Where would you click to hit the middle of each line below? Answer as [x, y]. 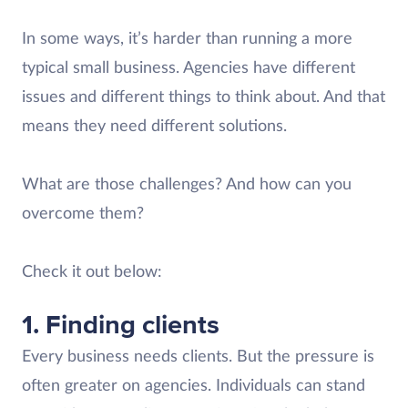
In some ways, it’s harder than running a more [187, 39]
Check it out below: [92, 272]
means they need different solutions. [154, 127]
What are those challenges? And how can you [187, 185]
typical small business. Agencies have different [189, 68]
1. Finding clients [121, 325]
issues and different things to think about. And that [204, 97]
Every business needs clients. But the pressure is [198, 357]
